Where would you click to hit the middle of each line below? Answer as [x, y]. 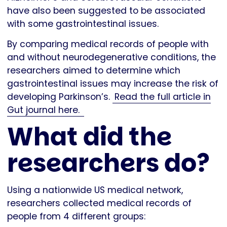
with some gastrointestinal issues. [83, 24]
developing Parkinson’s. [60, 97]
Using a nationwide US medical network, [95, 190]
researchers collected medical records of [99, 203]
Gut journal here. [45, 110]
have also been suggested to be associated [106, 10]
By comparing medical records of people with [108, 44]
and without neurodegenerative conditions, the [111, 57]
